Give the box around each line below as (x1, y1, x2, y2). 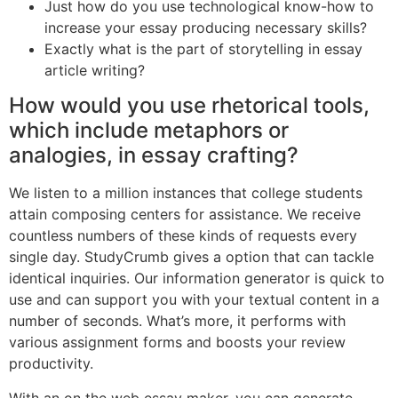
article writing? (44, 61, 145, 80)
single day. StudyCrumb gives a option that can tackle (9, 248, 374, 267)
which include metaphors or (9, 117, 289, 144)
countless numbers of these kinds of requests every (9, 227, 357, 245)
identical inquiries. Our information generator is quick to (9, 269, 385, 288)
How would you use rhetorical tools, (9, 92, 370, 119)
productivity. (9, 354, 93, 373)
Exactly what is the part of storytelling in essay (44, 40, 362, 59)
